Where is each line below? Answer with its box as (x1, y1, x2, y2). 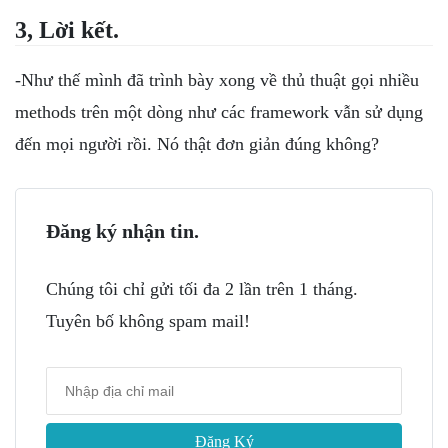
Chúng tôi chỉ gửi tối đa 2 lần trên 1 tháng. (46, 278, 358, 299)
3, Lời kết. (15, 17, 119, 44)
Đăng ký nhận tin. (46, 219, 199, 242)
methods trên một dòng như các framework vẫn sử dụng (15, 102, 423, 123)
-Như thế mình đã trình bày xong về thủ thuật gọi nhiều (15, 70, 419, 91)
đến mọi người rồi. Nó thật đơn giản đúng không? (15, 134, 379, 155)
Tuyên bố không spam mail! (46, 310, 250, 331)
